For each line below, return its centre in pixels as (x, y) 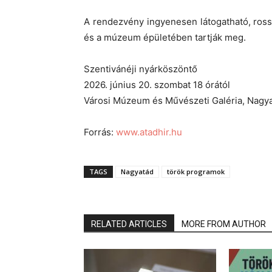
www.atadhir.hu (149, 132)
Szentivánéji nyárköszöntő (141, 69)
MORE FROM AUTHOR (224, 224)
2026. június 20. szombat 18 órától (157, 85)
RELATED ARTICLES (129, 224)
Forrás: (100, 132)
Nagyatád (137, 172)
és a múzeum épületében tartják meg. (165, 37)
